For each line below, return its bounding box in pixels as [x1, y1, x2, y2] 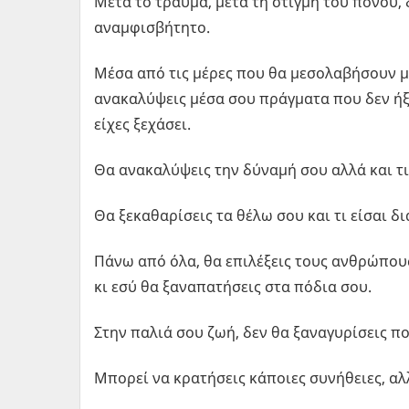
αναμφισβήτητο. [94, 16, 210, 37]
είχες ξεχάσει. [94, 113, 191, 134]
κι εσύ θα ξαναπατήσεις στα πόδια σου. [94, 276, 372, 297]
